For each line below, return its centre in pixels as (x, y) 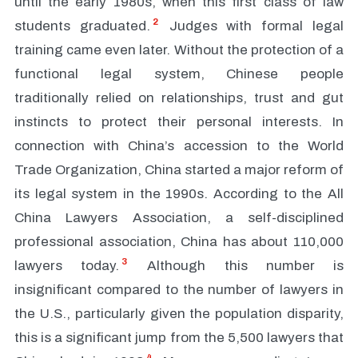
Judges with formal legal (252, 26)
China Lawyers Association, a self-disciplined (179, 218)
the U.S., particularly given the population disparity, (179, 314)
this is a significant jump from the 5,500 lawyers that (179, 338)
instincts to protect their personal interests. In (179, 122)
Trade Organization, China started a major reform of (179, 170)
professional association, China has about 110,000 (179, 242)
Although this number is (237, 266)
